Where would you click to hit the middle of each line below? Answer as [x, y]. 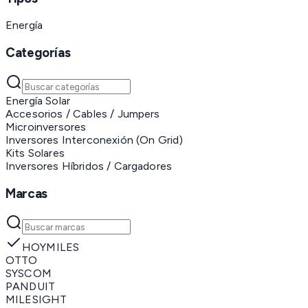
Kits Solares [35, 153]
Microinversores [46, 126]
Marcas [26, 193]
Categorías [38, 53]
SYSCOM [29, 274]
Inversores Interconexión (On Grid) [95, 140]
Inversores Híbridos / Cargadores [89, 166]
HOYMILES [51, 247]
